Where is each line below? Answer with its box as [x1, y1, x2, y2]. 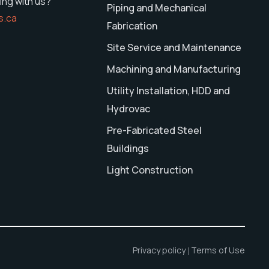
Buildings [107, 142, 150, 156]
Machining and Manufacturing [107, 62, 241, 76]
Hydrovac [107, 102, 151, 116]
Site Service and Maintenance [107, 41, 242, 55]
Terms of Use [191, 244, 245, 256]
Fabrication [107, 19, 158, 33]
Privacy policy [132, 244, 186, 256]
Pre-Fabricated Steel [107, 124, 202, 138]
